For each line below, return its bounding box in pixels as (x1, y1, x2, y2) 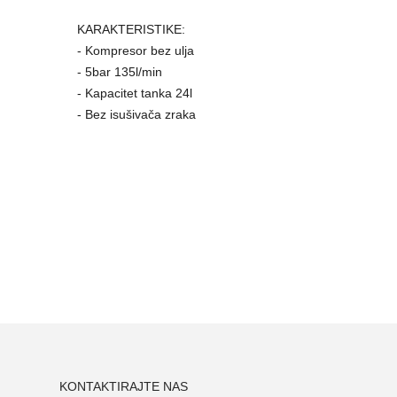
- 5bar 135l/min (77, 65, 162, 79)
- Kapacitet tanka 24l (77, 86, 192, 100)
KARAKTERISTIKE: (77, 22, 185, 36)
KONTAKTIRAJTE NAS (59, 378, 188, 393)
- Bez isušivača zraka (77, 107, 196, 121)
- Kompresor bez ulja (77, 43, 194, 58)
